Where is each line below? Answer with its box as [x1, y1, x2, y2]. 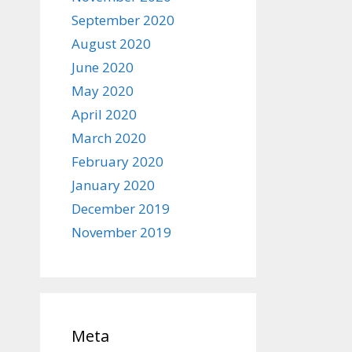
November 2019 [71, 223, 171, 241]
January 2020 [71, 176, 155, 194]
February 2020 [71, 152, 163, 170]
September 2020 [71, 11, 174, 29]
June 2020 [71, 58, 134, 76]
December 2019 [71, 200, 170, 218]
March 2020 [71, 129, 146, 147]
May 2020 [71, 82, 134, 100]
